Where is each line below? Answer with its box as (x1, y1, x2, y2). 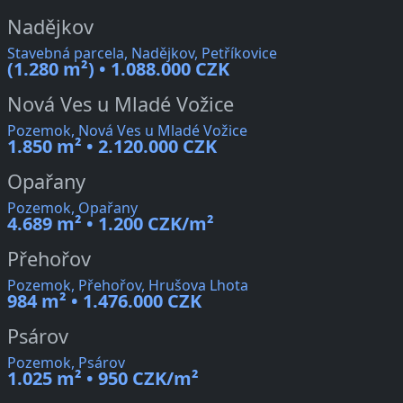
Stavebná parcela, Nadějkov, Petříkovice (7, 43, 277, 64)
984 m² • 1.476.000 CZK (7, 289, 201, 314)
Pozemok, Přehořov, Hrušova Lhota (7, 275, 248, 296)
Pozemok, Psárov (7, 353, 125, 373)
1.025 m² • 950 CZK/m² (7, 366, 199, 391)
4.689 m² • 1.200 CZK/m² (7, 211, 214, 237)
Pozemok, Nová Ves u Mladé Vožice (7, 121, 247, 141)
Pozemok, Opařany (7, 198, 138, 219)
